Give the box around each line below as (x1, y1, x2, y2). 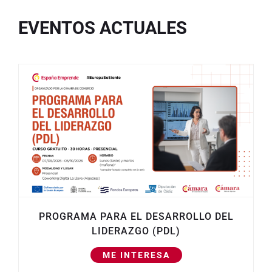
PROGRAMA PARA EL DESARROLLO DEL (38, 210, 234, 222)
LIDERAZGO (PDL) (92, 225, 180, 237)
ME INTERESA (102, 250, 170, 260)
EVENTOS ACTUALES (18, 18, 187, 39)
